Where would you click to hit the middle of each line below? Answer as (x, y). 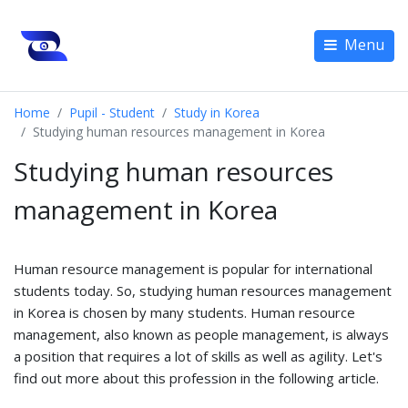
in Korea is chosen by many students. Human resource (184, 312)
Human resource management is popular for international (193, 269)
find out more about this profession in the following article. (196, 378)
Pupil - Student (112, 112)
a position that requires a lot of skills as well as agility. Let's (198, 356)
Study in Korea (217, 112)
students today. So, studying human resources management (203, 291)
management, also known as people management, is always (201, 334)
